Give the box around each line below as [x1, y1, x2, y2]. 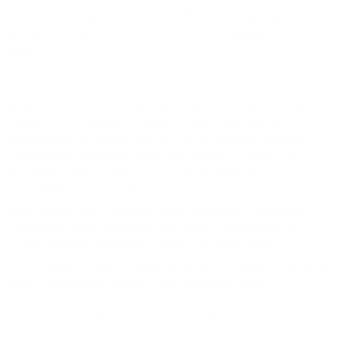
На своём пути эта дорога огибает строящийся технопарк [8, 71, 343, 88]
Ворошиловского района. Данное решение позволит [8, 101, 314, 118]
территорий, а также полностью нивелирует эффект [8, 131, 310, 148]
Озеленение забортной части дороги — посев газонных [8, 261, 329, 277]
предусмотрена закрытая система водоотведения [8, 218, 300, 235]
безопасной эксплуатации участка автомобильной [8, 29, 300, 46]
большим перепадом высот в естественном [8, 161, 263, 178]
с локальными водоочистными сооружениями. [8, 233, 277, 250]
